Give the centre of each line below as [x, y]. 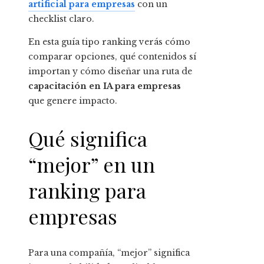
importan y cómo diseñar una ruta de [110, 72]
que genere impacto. [73, 101]
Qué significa [88, 138]
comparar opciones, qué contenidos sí [112, 57]
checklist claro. [61, 19]
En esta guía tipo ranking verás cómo [109, 42]
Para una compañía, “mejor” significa [109, 253]
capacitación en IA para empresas [105, 86]
